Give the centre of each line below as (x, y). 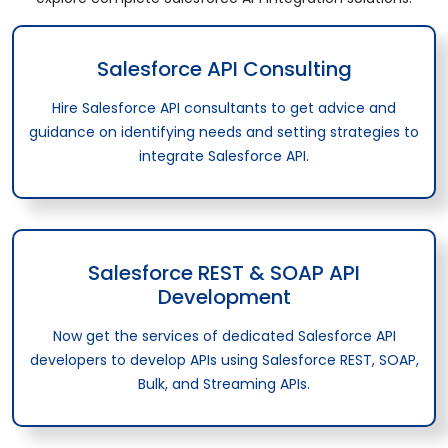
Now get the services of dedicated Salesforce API (224, 335)
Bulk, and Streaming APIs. (224, 383)
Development (224, 296)
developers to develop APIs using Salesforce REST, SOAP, (224, 359)
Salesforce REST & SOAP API (224, 272)
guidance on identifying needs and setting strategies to (224, 131)
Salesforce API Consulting (224, 68)
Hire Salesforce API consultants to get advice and (224, 107)
